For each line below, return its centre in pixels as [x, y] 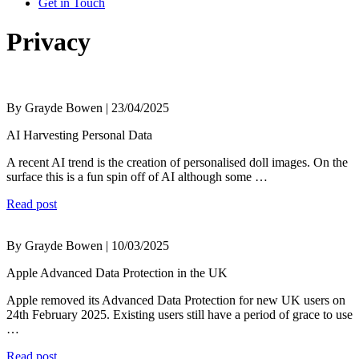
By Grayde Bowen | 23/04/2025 [88, 108]
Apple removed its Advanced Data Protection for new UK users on [176, 301]
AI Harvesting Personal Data [79, 135]
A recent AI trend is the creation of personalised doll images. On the [177, 163]
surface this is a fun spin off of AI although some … [137, 177]
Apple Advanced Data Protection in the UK [117, 273]
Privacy [48, 41]
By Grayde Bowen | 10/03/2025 [88, 246]
